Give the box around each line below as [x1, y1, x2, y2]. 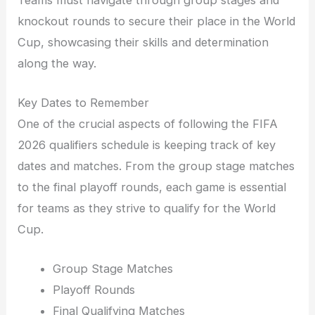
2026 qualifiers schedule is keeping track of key [18, 137, 276, 152]
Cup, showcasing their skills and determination [18, 34, 269, 49]
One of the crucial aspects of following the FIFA [18, 116, 278, 131]
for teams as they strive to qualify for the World [18, 200, 276, 215]
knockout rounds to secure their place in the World [18, 13, 296, 28]
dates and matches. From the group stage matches [18, 158, 295, 173]
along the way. [18, 56, 97, 70]
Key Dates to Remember [18, 95, 150, 110]
